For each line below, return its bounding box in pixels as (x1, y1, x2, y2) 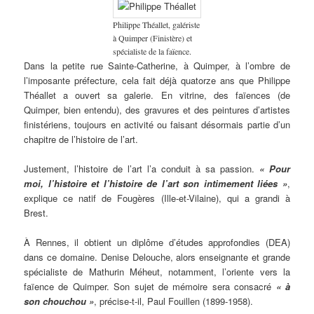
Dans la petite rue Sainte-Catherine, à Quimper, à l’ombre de (24, 58, 290, 72)
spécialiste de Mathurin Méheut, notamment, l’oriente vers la (24, 264, 290, 278)
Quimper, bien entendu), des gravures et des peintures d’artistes (24, 102, 290, 116)
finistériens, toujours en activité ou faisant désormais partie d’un (24, 117, 290, 131)
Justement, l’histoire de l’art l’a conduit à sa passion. (24, 161, 259, 175)
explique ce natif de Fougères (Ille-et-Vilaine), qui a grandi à (24, 191, 290, 205)
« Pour (259, 161, 290, 175)
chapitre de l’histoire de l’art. (24, 132, 139, 146)
